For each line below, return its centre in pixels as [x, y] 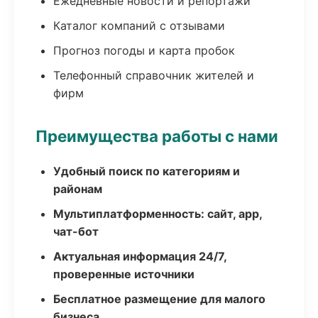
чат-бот [76, 231]
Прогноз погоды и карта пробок [144, 50]
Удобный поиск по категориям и [147, 171]
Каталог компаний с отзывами [139, 26]
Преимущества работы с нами [157, 136]
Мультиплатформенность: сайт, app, [158, 214]
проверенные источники [124, 274]
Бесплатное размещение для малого [159, 299]
